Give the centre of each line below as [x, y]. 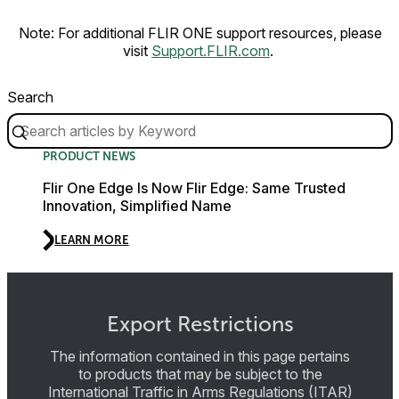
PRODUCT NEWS [90, 157]
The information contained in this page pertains [200, 357]
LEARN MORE [92, 240]
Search [30, 98]
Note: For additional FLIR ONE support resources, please [200, 33]
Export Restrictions [200, 325]
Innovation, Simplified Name [137, 206]
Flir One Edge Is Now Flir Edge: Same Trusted [194, 188]
